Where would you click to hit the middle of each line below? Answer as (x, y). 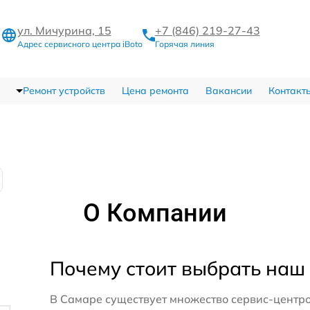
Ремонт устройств (64, 91)
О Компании (155, 213)
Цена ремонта (155, 91)
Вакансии (228, 91)
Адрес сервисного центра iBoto (80, 44)
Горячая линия (184, 44)
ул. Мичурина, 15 (64, 30)
